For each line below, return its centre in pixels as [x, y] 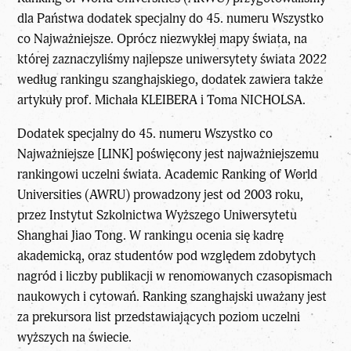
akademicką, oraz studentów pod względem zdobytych [167, 256]
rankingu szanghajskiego [128, 80]
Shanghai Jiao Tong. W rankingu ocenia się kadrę [151, 236]
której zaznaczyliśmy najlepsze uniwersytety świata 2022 [172, 60]
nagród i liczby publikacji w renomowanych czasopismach [175, 277]
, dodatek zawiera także [259, 80]
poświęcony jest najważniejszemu [226, 154]
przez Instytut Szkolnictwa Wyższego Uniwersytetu [157, 215]
